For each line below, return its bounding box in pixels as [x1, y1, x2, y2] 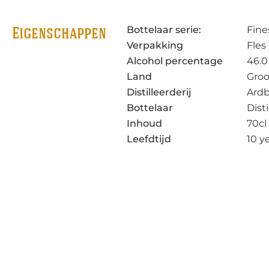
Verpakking [126, 40, 183, 52]
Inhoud [126, 118, 162, 130]
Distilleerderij [126, 86, 192, 98]
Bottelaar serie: [126, 24, 201, 36]
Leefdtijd [126, 133, 171, 145]
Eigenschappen [12, 26, 106, 43]
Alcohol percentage [126, 55, 223, 67]
